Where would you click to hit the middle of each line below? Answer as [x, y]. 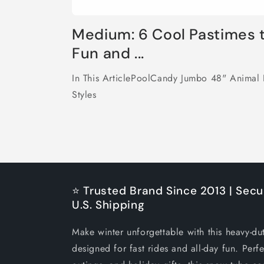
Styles [84, 95]
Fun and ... [108, 53]
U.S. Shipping [108, 205]
